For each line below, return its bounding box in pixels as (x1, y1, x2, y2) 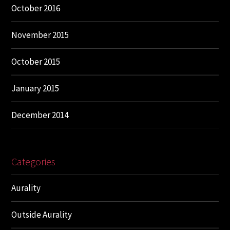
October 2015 (11, 56, 61, 68)
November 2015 (11, 29, 69, 41)
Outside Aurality (11, 209, 72, 221)
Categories (11, 155, 56, 168)
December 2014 (11, 109, 69, 121)
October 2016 (11, 3, 61, 14)
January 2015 (11, 83, 60, 94)
